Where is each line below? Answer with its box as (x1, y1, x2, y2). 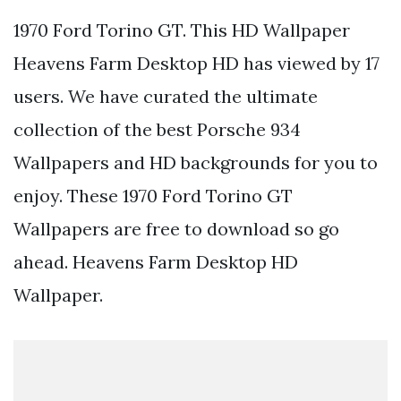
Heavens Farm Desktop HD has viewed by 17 (13, 51, 380, 74)
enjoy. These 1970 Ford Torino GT (13, 183, 293, 207)
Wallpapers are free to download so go (13, 217, 339, 240)
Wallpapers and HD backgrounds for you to (13, 150, 378, 174)
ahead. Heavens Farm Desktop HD (13, 250, 298, 273)
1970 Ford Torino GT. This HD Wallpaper (13, 18, 350, 41)
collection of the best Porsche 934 (13, 117, 301, 141)
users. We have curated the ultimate (13, 84, 318, 107)
